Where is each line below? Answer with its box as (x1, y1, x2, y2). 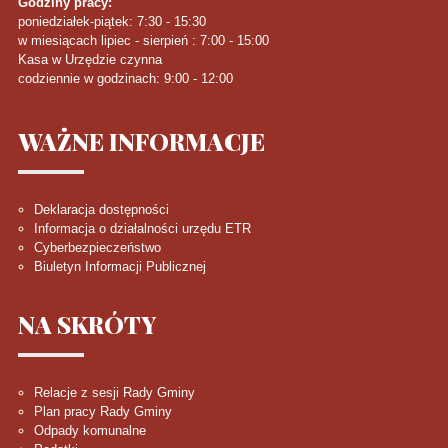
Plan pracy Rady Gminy (33, 404, 172, 420)
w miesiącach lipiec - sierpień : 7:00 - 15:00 (17, 33, 269, 49)
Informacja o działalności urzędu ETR (33, 221, 251, 237)
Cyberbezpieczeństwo (33, 240, 161, 256)
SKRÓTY (51, 308, 156, 341)
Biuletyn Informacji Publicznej (33, 259, 206, 275)
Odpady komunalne (33, 423, 146, 439)
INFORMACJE (103, 125, 265, 158)
